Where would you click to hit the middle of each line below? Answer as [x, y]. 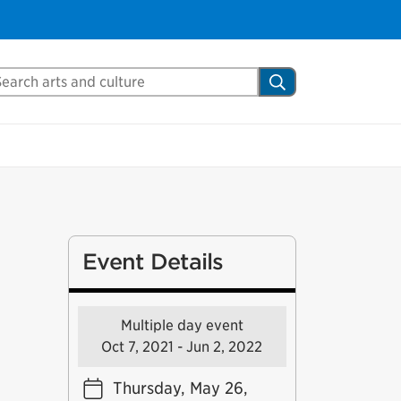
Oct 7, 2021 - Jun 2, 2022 [182, 347]
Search [297, 80]
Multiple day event [182, 325]
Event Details [153, 262]
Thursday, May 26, [180, 388]
